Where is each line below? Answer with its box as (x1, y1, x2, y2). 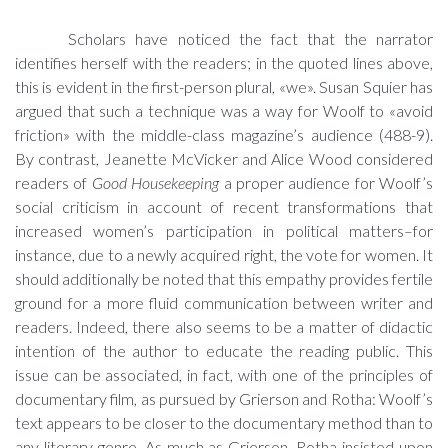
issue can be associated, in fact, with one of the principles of (15, 365, 433, 384)
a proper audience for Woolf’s (219, 173, 433, 192)
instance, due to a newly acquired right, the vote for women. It (15, 245, 433, 264)
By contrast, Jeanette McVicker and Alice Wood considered (15, 149, 433, 168)
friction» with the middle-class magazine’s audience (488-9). (15, 125, 433, 144)
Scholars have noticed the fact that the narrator (68, 29, 433, 48)
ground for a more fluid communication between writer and (15, 293, 433, 312)
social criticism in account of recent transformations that (15, 197, 433, 216)
